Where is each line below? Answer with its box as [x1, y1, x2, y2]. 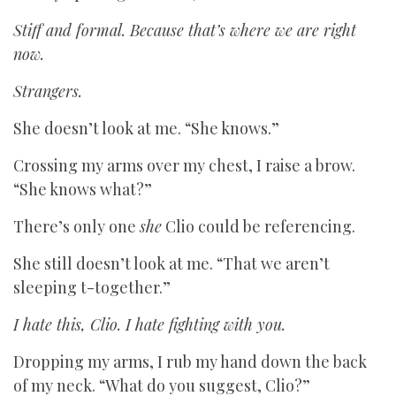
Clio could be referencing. [162, 216, 355, 237]
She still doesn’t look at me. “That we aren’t [13, 253, 330, 274]
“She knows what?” [13, 179, 152, 200]
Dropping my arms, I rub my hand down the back [13, 351, 367, 372]
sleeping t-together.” [13, 277, 171, 298]
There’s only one [13, 216, 140, 237]
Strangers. [13, 80, 82, 102]
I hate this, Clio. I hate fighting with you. [13, 314, 286, 335]
